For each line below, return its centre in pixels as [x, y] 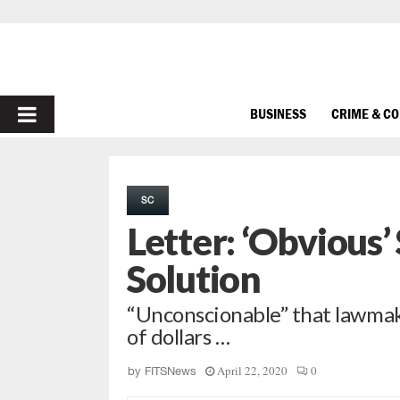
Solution [194, 279]
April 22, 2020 [252, 371]
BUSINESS [278, 113]
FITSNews [171, 371]
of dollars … [179, 336]
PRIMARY [64, 114]
